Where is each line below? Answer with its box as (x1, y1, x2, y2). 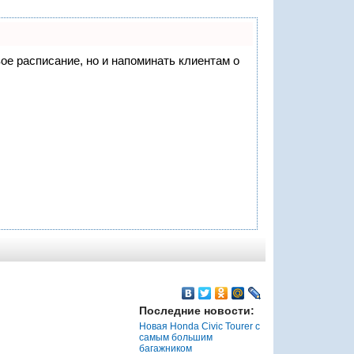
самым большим (138, 331, 213, 343)
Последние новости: (138, 303, 254, 317)
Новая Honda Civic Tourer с (138, 320, 260, 332)
